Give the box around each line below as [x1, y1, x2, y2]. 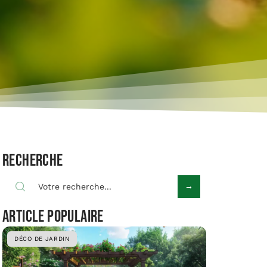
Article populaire [2, 207, 104, 226]
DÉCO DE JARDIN [14, 235, 70, 242]
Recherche [2, 151, 63, 170]
